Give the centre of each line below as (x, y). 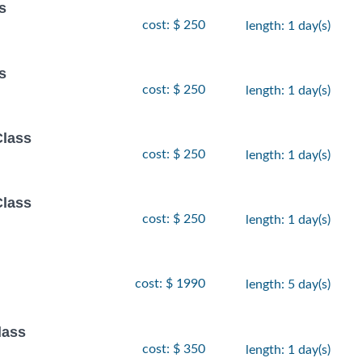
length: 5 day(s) (288, 285)
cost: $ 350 (174, 349)
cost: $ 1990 (170, 284)
